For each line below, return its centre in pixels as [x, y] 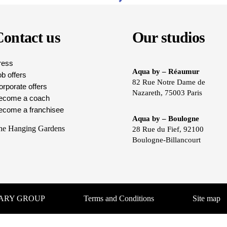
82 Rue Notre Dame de [168, 82]
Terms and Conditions [119, 198]
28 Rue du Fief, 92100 [168, 129]
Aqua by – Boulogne [165, 118]
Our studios [168, 37]
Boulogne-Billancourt [166, 140]
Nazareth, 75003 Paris [167, 92]
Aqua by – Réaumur [166, 71]
